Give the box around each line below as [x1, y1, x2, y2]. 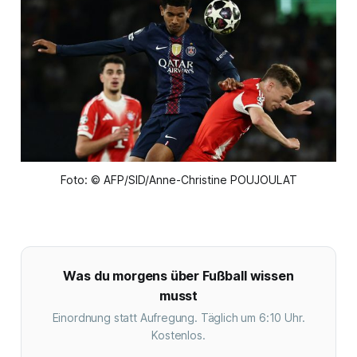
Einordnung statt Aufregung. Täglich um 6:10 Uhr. [52, 311, 305, 325]
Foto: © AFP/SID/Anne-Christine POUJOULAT [60, 173, 297, 187]
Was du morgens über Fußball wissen [63, 268, 294, 284]
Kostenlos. [151, 328, 206, 343]
